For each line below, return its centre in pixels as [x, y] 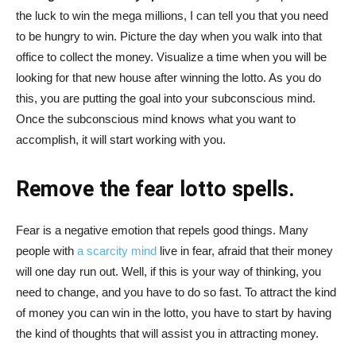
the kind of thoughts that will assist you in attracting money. [167, 333]
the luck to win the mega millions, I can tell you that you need [172, 15]
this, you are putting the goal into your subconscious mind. [166, 98]
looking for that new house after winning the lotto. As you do [168, 77]
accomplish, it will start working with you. [121, 139]
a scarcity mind [117, 251]
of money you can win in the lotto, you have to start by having [174, 313]
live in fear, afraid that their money [245, 251]
